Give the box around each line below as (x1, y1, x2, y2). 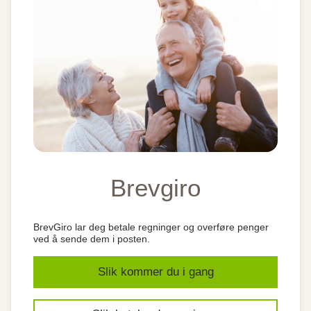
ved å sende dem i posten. (33, 233, 150, 244)
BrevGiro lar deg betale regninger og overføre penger (33, 221, 269, 233)
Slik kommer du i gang (97, 265, 214, 278)
